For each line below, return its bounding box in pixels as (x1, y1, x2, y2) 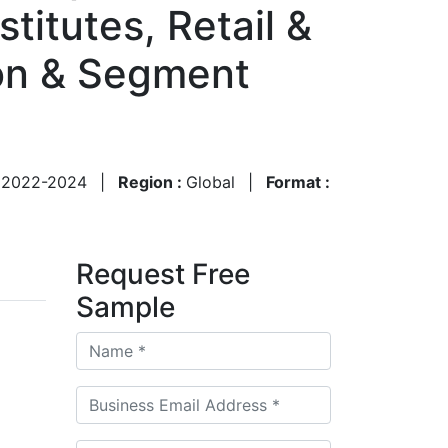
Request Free (76, 256, 250, 291)
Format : (266, 171, 330, 192)
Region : (118, 171, 186, 192)
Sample (76, 289, 175, 324)
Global (186, 171, 235, 192)
